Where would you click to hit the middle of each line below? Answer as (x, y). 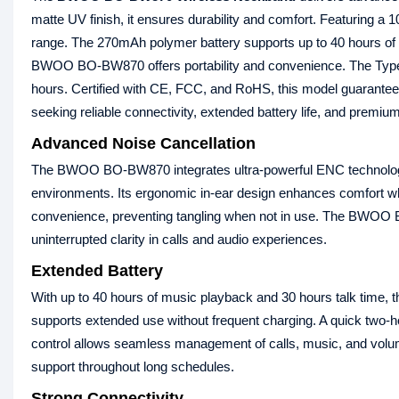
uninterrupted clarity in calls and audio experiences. (179, 240)
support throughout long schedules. (133, 367)
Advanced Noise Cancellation (143, 144)
